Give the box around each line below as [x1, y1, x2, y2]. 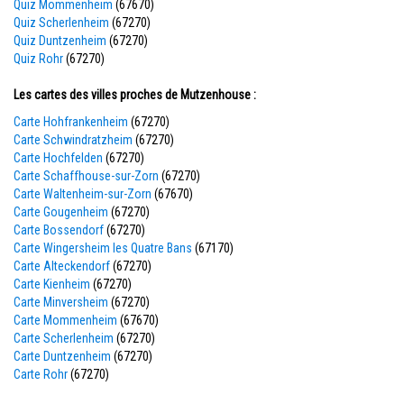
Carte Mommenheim [14, 313, 117, 327]
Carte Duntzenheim [14, 349, 111, 363]
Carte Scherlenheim [14, 331, 114, 345]
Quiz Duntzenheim [14, 33, 106, 48]
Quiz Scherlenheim [14, 15, 109, 30]
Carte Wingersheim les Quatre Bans [14, 241, 192, 255]
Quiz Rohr [14, 51, 63, 66]
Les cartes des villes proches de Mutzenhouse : [14, 87, 256, 102]
